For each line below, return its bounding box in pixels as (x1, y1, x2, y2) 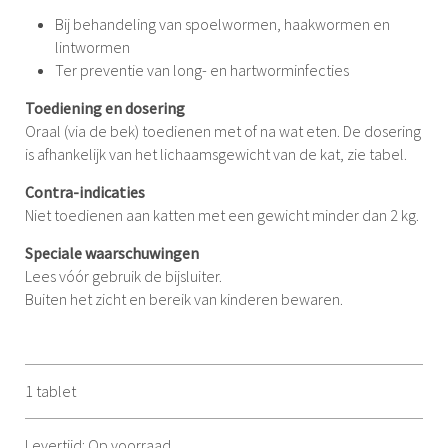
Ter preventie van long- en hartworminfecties (55, 59, 352, 80)
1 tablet (25, 380, 76, 401)
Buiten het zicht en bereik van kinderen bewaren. (25, 288, 343, 309)
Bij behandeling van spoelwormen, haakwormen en (55, 13, 390, 34)
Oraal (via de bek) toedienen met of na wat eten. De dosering (25, 120, 421, 141)
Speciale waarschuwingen (25, 242, 199, 263)
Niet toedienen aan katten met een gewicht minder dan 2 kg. (25, 204, 419, 225)
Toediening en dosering (25, 97, 185, 118)
